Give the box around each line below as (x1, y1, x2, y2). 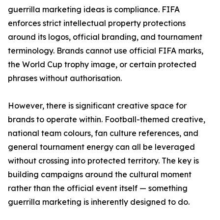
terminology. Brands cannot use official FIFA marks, (8, 46, 203, 55)
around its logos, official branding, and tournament (8, 32, 202, 42)
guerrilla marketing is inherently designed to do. (8, 197, 190, 207)
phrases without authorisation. (8, 73, 122, 83)
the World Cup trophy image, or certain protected (8, 59, 196, 69)
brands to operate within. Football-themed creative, (8, 114, 205, 124)
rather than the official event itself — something (8, 183, 188, 193)
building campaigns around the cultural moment (8, 169, 192, 179)
